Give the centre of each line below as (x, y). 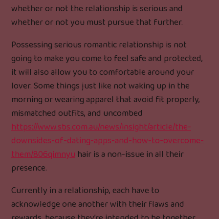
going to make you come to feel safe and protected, (107, 59)
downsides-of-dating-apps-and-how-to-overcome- (108, 141)
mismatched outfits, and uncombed (77, 114)
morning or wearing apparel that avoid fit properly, (106, 100)
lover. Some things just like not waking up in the (100, 86)
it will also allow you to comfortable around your (103, 73)
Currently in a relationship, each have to (85, 191)
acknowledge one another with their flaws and (98, 205)
